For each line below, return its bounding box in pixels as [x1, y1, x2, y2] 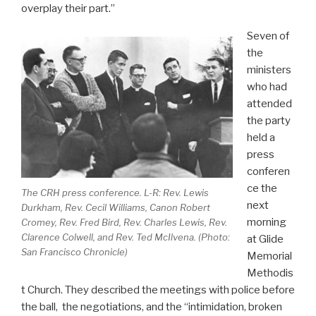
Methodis [246, 267, 293, 280]
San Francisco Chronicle [21, 245, 125, 257]
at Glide [246, 233, 284, 246]
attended [246, 97, 292, 111]
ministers [246, 63, 291, 77]
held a [246, 131, 275, 145]
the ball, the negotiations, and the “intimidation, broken [21, 300, 282, 314]
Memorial [246, 250, 292, 263]
